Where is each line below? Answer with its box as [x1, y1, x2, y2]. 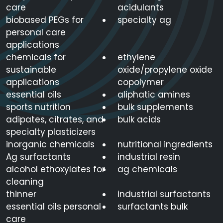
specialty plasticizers [6, 126, 96, 138]
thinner [6, 188, 36, 201]
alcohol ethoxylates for [6, 163, 105, 176]
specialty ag [117, 14, 171, 26]
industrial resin [117, 151, 180, 163]
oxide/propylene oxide [117, 64, 213, 76]
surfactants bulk [117, 201, 188, 213]
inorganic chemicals [6, 138, 95, 151]
